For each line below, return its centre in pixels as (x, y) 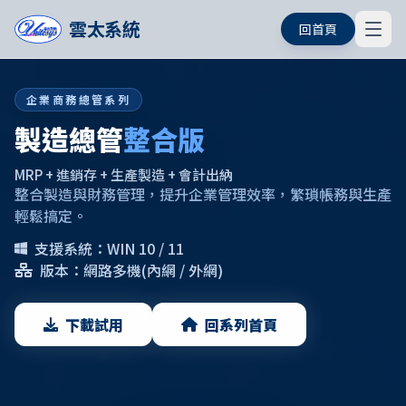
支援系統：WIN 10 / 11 (109, 248)
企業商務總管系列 (79, 99)
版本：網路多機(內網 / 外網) (131, 270)
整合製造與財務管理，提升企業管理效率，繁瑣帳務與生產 (203, 194)
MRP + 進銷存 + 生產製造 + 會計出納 (124, 174)
